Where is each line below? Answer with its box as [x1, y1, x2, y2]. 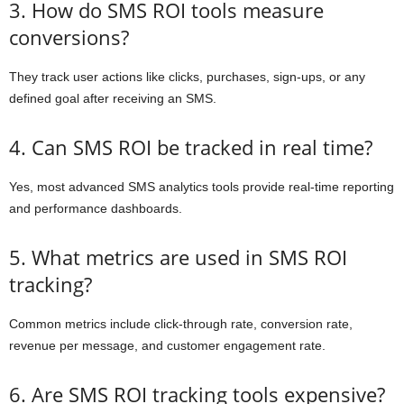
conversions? [9, 23, 129, 51]
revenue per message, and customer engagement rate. [9, 338, 326, 353]
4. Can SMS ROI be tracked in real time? [9, 133, 372, 161]
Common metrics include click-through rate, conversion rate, [9, 317, 353, 332]
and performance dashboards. [9, 201, 182, 216]
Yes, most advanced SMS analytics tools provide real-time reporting [9, 179, 394, 195]
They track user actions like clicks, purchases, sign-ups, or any [9, 69, 365, 85]
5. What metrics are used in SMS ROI [9, 243, 347, 271]
